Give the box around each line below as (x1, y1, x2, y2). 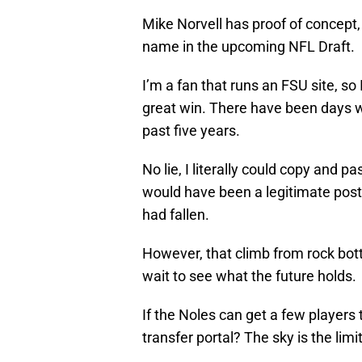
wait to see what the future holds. (142, 267, 356, 285)
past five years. (142, 122, 240, 140)
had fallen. (142, 206, 209, 224)
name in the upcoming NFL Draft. (142, 38, 355, 56)
